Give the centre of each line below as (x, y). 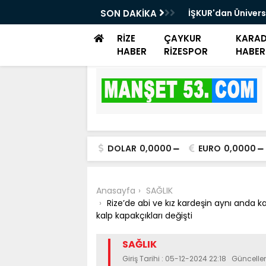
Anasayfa (116, 191)
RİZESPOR (186, 51)
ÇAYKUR (183, 38)
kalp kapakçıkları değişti (144, 216)
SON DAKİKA (130, 13)
